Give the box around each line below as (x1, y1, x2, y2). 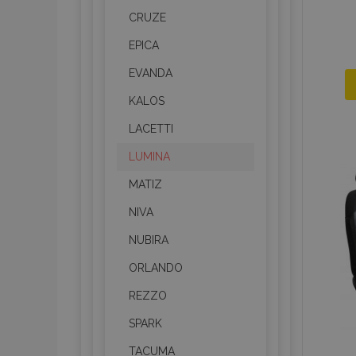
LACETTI (129, 122, 173, 135)
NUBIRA (129, 234, 168, 246)
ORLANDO (129, 261, 183, 274)
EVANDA (129, 67, 172, 79)
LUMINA (129, 150, 170, 163)
